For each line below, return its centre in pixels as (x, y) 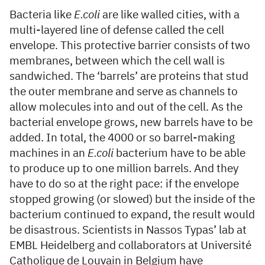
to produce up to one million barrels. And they (124, 169)
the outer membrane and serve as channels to (124, 92)
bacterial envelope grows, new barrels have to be (131, 123)
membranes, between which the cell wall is (117, 62)
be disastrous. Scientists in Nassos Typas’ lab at (128, 231)
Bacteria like (42, 15)
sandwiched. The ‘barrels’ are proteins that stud (129, 77)
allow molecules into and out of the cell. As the (126, 108)
